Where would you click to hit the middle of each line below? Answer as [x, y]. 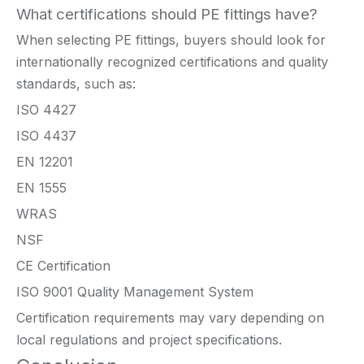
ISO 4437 [46, 135]
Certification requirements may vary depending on [170, 317]
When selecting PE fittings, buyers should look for [171, 39]
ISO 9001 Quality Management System [135, 291]
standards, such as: [76, 83]
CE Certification [63, 265]
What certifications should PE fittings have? [167, 14]
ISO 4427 [46, 109]
